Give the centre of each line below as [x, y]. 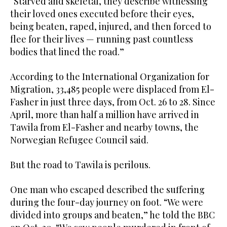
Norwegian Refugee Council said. [79, 140]
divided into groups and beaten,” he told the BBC [112, 215]
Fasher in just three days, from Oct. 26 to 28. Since [113, 102]
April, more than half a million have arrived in [105, 115]
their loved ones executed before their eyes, [102, 14]
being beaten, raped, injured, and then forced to [111, 27]
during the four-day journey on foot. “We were [107, 202]
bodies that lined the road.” [67, 52]
